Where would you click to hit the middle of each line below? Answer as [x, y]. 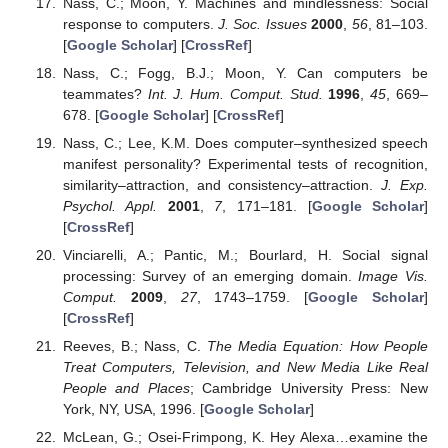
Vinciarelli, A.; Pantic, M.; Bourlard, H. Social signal [245, 254]
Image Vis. [393, 275]
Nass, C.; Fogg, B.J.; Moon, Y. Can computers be [245, 72]
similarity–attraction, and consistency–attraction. [222, 184]
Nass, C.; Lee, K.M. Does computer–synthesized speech [245, 142]
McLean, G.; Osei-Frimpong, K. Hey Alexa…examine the [245, 437]
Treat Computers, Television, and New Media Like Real [245, 367]
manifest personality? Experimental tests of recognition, [245, 163]
